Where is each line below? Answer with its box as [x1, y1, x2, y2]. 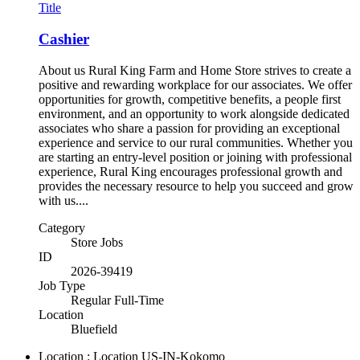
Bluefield [71, 321, 117, 336]
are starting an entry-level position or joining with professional [39, 149, 352, 164]
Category [39, 220, 85, 235]
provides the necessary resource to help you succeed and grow [39, 178, 354, 193]
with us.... [39, 193, 88, 207]
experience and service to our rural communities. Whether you [39, 135, 353, 149]
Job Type [39, 278, 85, 292]
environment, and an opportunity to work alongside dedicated [39, 106, 350, 121]
